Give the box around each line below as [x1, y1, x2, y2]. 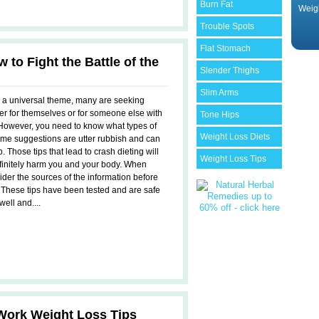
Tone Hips [200, 110, 239, 120]
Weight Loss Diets [200, 132, 270, 142]
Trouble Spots [200, 21, 254, 31]
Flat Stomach [200, 43, 251, 53]
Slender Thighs [200, 66, 259, 75]
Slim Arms [200, 88, 239, 98]
